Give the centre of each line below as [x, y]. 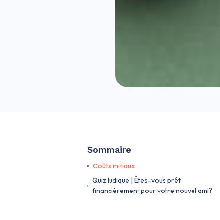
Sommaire [109, 150]
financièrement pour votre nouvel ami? [152, 191]
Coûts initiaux [114, 166]
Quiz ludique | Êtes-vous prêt [136, 180]
